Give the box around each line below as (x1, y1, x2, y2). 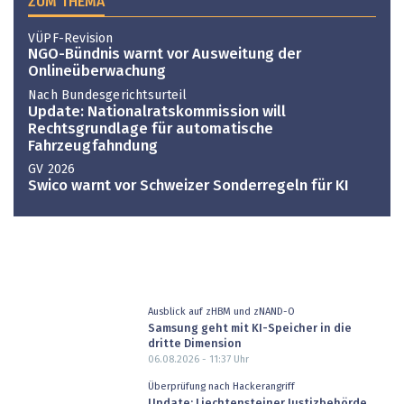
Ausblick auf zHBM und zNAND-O (147, 307, 295, 317)
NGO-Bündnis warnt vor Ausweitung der (28, 47, 301, 63)
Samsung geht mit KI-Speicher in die (147, 322, 352, 335)
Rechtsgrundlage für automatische (28, 121, 273, 137)
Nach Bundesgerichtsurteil (28, 88, 187, 102)
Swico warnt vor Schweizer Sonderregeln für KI (28, 178, 349, 194)
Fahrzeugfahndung (28, 138, 158, 154)
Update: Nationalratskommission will (28, 104, 286, 120)
